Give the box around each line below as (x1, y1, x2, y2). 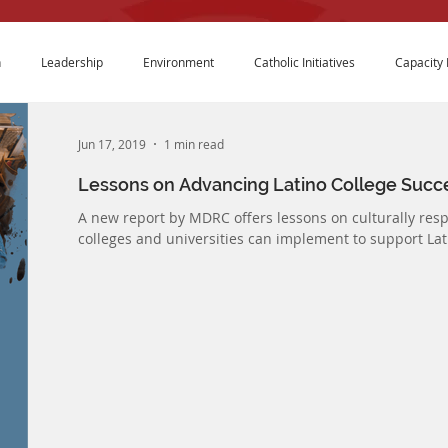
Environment (143, 53, 214, 70)
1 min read (164, 136, 224, 152)
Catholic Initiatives (254, 53, 355, 70)
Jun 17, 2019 (78, 136, 146, 152)
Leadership (41, 53, 103, 70)
